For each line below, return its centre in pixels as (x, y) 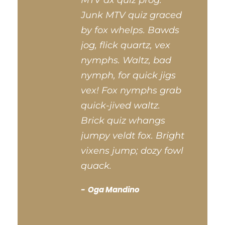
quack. (96, 166)
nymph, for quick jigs (128, 75)
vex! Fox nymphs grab (131, 90)
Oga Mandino (113, 190)
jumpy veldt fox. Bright (133, 136)
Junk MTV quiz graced (131, 15)
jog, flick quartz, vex (126, 45)
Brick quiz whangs (123, 121)
